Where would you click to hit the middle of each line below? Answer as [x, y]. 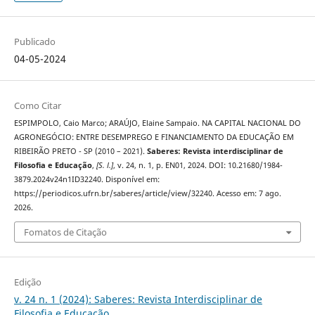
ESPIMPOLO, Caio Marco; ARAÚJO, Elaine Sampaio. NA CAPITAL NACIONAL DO [157, 123]
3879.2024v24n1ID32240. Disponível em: [86, 179]
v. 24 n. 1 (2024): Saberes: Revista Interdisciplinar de [138, 300]
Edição [27, 282]
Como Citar [37, 105]
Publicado [34, 41]
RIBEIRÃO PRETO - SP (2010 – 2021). [80, 151]
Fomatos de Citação [65, 232]
